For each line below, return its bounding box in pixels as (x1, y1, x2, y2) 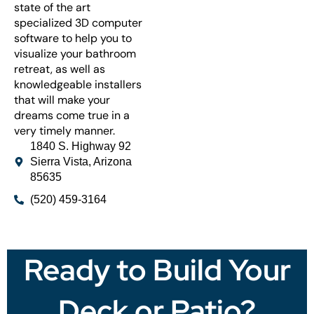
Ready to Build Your (23, 250, 291, 289)
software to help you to (14, 30, 132, 46)
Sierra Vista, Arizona (29, 155, 132, 168)
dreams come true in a (14, 107, 130, 123)
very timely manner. (14, 123, 115, 138)
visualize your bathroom (14, 46, 136, 61)
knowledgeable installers (14, 76, 142, 92)
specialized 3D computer (14, 15, 142, 30)
